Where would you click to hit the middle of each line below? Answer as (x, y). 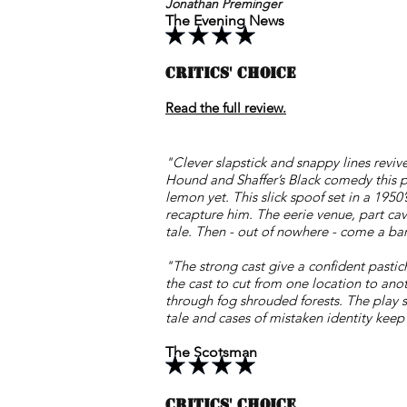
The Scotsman (211, 352)
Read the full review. (226, 108)
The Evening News (225, 20)
